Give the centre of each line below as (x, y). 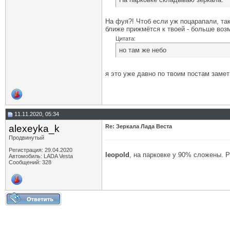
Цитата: (126, 39)
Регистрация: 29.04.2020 (41, 150)
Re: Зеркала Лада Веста (139, 126)
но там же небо (143, 50)
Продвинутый (26, 138)
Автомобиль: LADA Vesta (41, 156)
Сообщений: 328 (30, 162)
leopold (117, 155)
